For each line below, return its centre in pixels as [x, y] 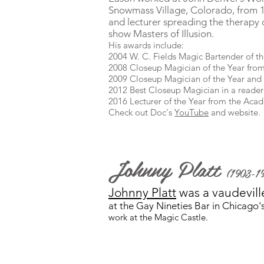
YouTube [192, 112]
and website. [235, 112]
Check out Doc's [141, 112]
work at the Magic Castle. [158, 217]
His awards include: [146, 45]
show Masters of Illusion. [161, 34]
